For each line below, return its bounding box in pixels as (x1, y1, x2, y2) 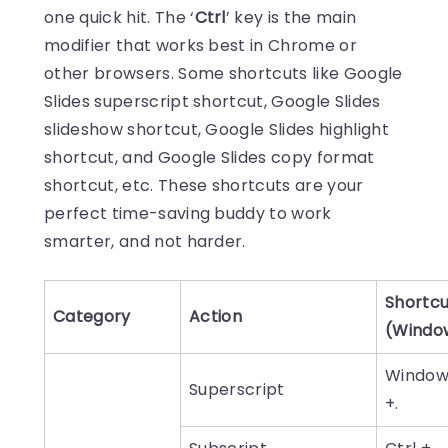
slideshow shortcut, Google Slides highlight (44, 118, 389, 142)
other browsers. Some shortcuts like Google (44, 62, 403, 86)
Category (53, 305, 131, 329)
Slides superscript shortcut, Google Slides (44, 90, 381, 114)
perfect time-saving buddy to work (44, 202, 332, 226)
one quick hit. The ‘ (44, 6, 195, 30)
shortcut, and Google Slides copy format (44, 146, 375, 170)
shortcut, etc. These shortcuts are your (44, 174, 364, 198)
